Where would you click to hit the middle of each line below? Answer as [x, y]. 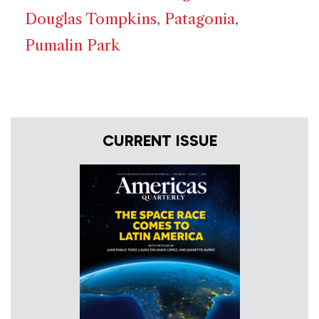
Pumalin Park [73, 46]
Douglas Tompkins [91, 19]
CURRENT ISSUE [159, 141]
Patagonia [200, 19]
